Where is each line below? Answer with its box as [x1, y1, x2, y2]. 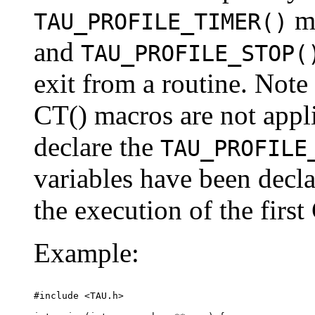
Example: [34, 237, 139, 268]
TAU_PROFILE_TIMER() [34, 8, 288, 34]
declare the [34, 131, 160, 162]
